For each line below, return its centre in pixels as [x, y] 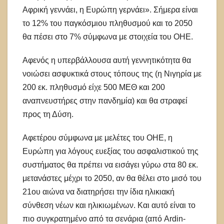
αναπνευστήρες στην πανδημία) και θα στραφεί [105, 100]
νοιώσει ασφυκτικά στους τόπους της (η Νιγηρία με [112, 73]
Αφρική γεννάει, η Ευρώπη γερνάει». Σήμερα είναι [110, 9]
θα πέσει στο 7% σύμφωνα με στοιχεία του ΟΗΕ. [108, 36]
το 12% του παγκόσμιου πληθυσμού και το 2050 [107, 23]
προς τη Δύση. [48, 114]
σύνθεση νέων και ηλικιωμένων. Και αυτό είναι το [109, 205]
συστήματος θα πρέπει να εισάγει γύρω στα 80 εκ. [110, 164]
